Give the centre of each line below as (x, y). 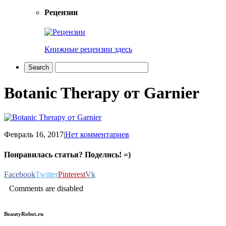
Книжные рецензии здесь (88, 49)
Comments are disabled (46, 188)
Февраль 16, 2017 (34, 135)
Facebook (20, 174)
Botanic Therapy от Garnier (102, 93)
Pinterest (72, 174)
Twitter (47, 174)
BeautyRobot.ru (24, 214)
